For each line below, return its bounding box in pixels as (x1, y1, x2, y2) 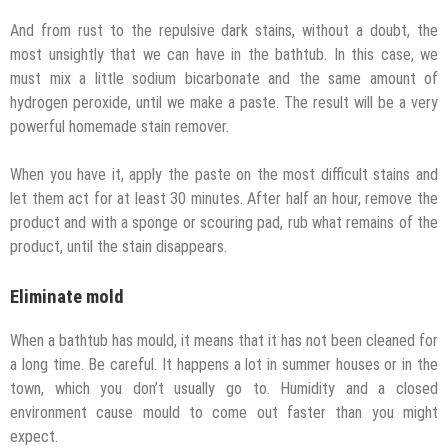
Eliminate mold (10, 285, 124, 308)
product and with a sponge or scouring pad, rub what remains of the (10, 212, 438, 232)
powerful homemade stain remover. (10, 116, 229, 136)
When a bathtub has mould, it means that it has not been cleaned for (10, 331, 438, 351)
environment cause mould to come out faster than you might (10, 403, 438, 423)
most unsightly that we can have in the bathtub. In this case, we (10, 44, 438, 64)
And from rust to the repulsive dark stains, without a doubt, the (10, 20, 438, 40)
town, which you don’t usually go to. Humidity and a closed (10, 379, 438, 399)
